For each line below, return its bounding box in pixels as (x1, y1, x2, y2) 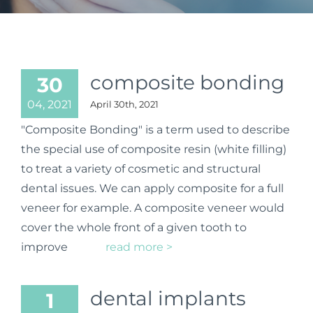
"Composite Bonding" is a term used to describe (21, 123, 290, 136)
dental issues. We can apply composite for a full (21, 182, 284, 195)
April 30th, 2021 (90, 99, 159, 110)
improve (21, 240, 71, 254)
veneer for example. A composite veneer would (21, 201, 284, 214)
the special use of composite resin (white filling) (21, 143, 286, 156)
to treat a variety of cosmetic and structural (21, 162, 261, 175)
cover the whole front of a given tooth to (21, 221, 247, 234)
